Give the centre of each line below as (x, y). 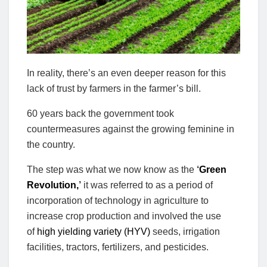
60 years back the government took (100, 113)
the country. (51, 144)
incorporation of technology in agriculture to (118, 200)
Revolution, (53, 185)
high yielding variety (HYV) (94, 231)
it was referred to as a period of (147, 185)
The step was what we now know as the (112, 169)
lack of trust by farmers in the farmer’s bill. (115, 88)
